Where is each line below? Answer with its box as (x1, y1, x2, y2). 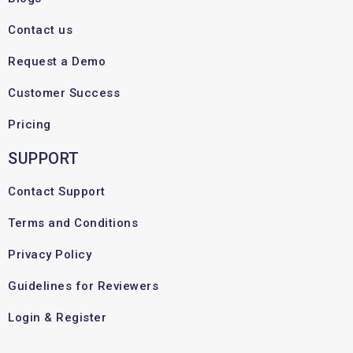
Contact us (8, 23, 72, 38)
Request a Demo (8, 54, 106, 69)
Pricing (8, 117, 51, 132)
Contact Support (8, 184, 106, 199)
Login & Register (8, 310, 106, 325)
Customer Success (8, 86, 120, 101)
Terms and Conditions (8, 216, 138, 231)
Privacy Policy (8, 247, 91, 262)
